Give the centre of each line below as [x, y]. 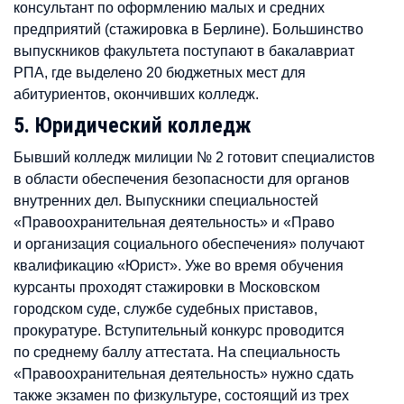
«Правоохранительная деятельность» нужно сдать [184, 373]
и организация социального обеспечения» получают [189, 243]
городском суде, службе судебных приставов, [165, 308]
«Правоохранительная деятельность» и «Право [174, 221]
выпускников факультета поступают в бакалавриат [184, 50]
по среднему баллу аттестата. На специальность [177, 351]
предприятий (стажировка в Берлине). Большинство [188, 29]
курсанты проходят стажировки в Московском [167, 286]
